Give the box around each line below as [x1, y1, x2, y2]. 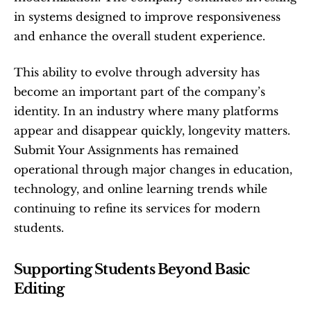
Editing [14, 280, 65, 297]
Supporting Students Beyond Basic [14, 261, 250, 278]
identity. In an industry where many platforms [14, 104, 278, 118]
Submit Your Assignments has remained [14, 143, 239, 157]
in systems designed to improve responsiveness [14, 10, 280, 24]
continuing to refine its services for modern [14, 201, 260, 215]
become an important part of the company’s [14, 85, 265, 99]
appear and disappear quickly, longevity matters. [14, 124, 290, 137]
